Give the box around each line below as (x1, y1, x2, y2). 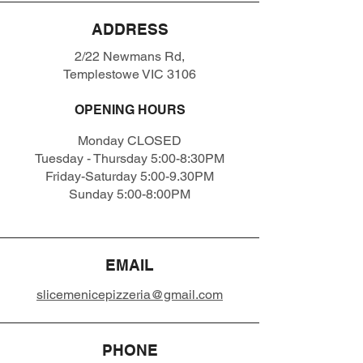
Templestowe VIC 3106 (63, 66, 196, 82)
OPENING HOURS (74, 102, 186, 117)
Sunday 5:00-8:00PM (69, 186, 190, 202)
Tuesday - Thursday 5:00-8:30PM (35, 151, 224, 166)
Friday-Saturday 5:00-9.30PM (45, 169, 214, 184)
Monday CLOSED (78, 133, 181, 148)
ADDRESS (91, 20, 169, 38)
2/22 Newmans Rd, (75, 49, 185, 64)
